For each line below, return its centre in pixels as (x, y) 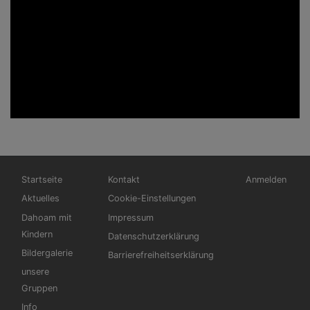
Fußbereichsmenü (144, 174)
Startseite (42, 180)
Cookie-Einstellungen (152, 199)
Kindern (37, 234)
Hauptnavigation (55, 174)
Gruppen (39, 288)
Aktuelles (40, 199)
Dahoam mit (47, 217)
